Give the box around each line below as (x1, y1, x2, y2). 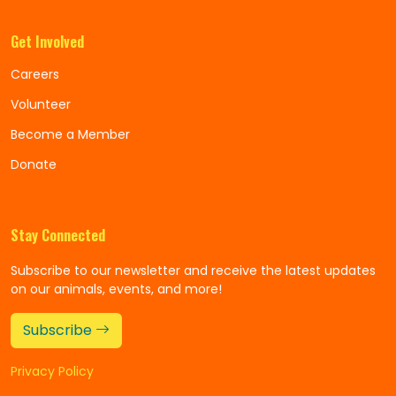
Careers (11, 65, 59, 83)
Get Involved (11, 31, 84, 52)
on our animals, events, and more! (11, 280, 222, 298)
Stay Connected (11, 225, 105, 246)
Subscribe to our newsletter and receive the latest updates (11, 262, 376, 279)
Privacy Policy (11, 362, 94, 380)
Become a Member (11, 126, 130, 143)
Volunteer (11, 95, 71, 113)
